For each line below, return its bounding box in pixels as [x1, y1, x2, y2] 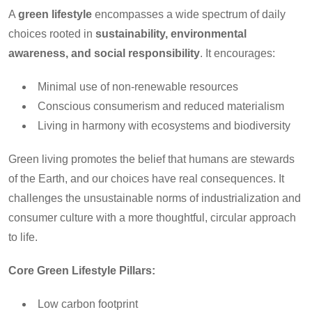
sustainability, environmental [95, 27, 247, 40]
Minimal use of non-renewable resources [38, 80, 238, 93]
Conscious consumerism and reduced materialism [38, 100, 284, 112]
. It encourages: [200, 47, 275, 59]
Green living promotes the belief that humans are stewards [8, 153, 295, 165]
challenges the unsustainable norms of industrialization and [8, 192, 301, 204]
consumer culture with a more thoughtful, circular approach [8, 211, 296, 224]
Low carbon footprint [38, 297, 138, 310]
